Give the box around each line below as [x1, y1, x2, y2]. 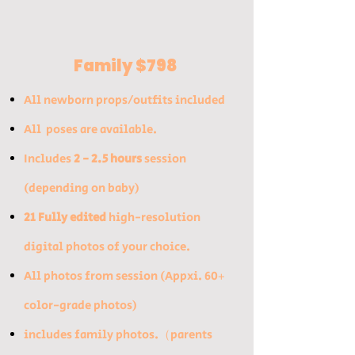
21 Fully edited [24, 209, 106, 226]
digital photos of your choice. [24, 239, 190, 255]
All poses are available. [24, 121, 157, 138]
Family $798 [74, 55, 179, 77]
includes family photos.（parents [24, 326, 212, 343]
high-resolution [106, 209, 200, 226]
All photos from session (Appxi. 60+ [24, 268, 225, 284]
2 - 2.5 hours [74, 151, 144, 167]
